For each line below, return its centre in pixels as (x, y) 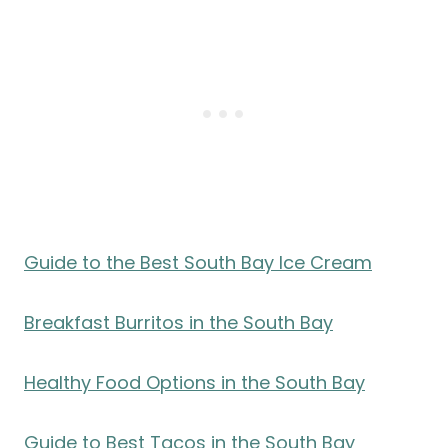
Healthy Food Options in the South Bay (194, 383)
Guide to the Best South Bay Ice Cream (198, 263)
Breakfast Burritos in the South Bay (178, 323)
